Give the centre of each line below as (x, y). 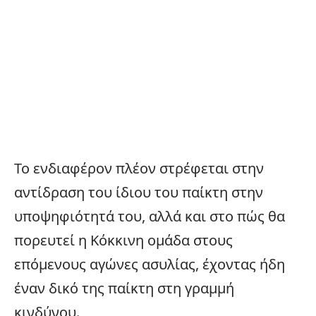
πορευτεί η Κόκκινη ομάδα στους (123, 240)
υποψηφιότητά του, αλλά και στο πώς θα (150, 216)
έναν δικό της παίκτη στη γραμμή (124, 288)
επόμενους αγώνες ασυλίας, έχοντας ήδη (150, 264)
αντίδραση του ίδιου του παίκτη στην (139, 192)
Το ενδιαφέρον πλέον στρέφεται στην (139, 168)
